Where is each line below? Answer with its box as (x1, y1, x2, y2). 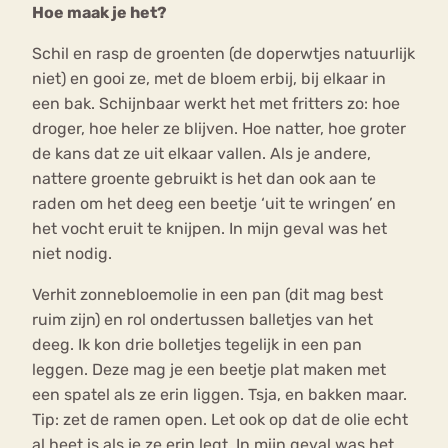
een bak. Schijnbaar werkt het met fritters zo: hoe (32, 93, 400, 113)
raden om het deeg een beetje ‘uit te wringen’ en (32, 193, 396, 213)
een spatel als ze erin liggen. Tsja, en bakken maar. (32, 384, 407, 404)
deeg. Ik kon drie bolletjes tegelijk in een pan (32, 334, 362, 354)
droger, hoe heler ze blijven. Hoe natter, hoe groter (32, 118, 406, 138)
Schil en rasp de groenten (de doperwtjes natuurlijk (32, 43, 415, 63)
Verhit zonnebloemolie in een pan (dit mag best (32, 284, 383, 304)
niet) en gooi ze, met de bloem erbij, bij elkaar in (32, 68, 386, 88)
